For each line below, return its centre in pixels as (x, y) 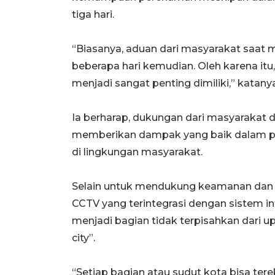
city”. (83, 238)
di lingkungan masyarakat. (137, 152)
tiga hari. (93, 14)
